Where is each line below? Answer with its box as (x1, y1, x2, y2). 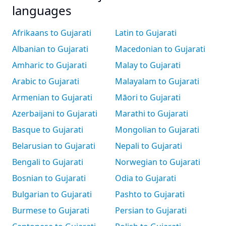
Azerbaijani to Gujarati (12, 108, 97, 119)
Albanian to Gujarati (12, 43, 88, 54)
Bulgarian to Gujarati (12, 189, 92, 200)
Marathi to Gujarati (115, 108, 188, 119)
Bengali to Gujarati (12, 156, 83, 167)
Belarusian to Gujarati (12, 140, 95, 151)
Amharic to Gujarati (12, 60, 87, 71)
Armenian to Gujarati (12, 92, 92, 103)
